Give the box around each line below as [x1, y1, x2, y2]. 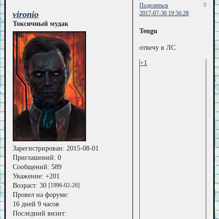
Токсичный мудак [12, 20, 68, 28]
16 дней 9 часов [12, 200, 59, 208]
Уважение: [12, 172, 44, 180]
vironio [12, 9, 39, 20]
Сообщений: [12, 163, 49, 171]
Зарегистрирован [12, 144, 63, 152]
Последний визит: [12, 209, 66, 217]
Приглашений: [12, 153, 56, 161]
